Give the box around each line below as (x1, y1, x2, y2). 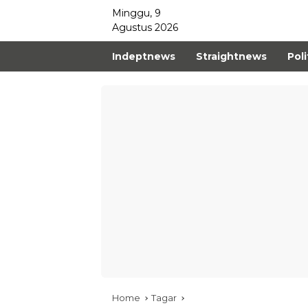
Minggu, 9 (112, 7, 161, 19)
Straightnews (196, 49, 267, 63)
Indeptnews (112, 49, 175, 63)
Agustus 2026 (112, 21, 178, 34)
